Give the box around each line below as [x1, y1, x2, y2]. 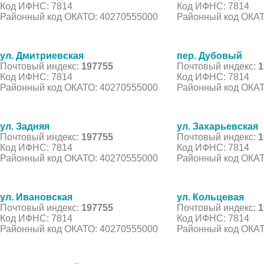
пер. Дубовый [177, 50, 242, 61]
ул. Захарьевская [177, 121, 258, 131]
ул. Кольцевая [177, 192, 244, 202]
